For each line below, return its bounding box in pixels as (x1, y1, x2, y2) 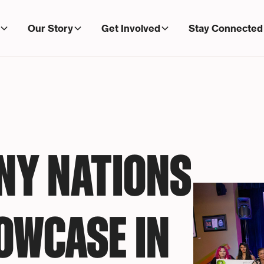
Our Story (27, 22, 73, 34)
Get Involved (101, 22, 160, 34)
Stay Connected (188, 22, 263, 34)
